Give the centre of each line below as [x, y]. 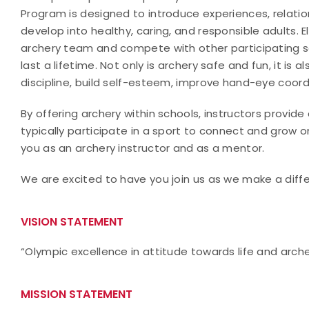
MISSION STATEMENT [77, 294]
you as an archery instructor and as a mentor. [143, 148]
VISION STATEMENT [72, 222]
